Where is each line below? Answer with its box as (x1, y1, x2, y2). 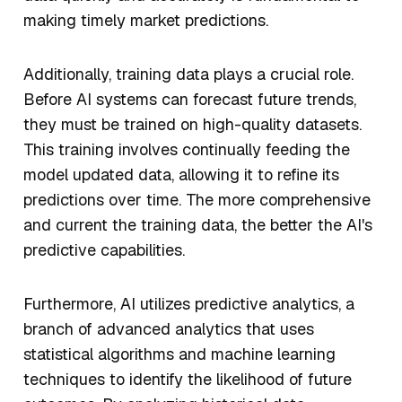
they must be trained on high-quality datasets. (23, 114, 362, 135)
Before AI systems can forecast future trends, (23, 89, 356, 110)
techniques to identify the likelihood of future (23, 369, 352, 390)
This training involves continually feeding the (23, 139, 350, 161)
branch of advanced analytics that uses (23, 319, 314, 340)
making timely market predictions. (23, 10, 273, 31)
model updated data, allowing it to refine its (23, 164, 339, 186)
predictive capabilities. (23, 240, 189, 261)
